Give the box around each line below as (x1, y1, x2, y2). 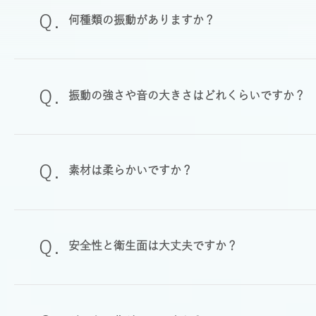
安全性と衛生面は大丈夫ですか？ (68, 239, 238, 251)
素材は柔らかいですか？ (68, 164, 193, 176)
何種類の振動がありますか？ (68, 13, 216, 25)
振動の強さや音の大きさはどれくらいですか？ (68, 89, 306, 101)
